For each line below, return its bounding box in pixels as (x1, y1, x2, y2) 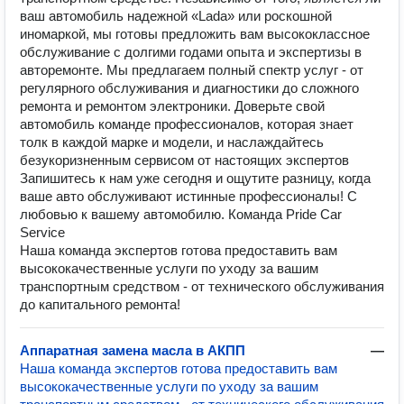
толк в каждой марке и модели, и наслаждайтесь (20, 134, 324, 150)
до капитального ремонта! (20, 297, 180, 312)
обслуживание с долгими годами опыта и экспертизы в (20, 44, 362, 60)
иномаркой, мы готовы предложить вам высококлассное (20, 26, 370, 41)
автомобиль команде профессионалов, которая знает (20, 116, 353, 132)
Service (20, 225, 65, 240)
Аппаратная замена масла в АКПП (20, 343, 245, 358)
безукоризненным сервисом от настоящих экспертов (20, 152, 349, 168)
